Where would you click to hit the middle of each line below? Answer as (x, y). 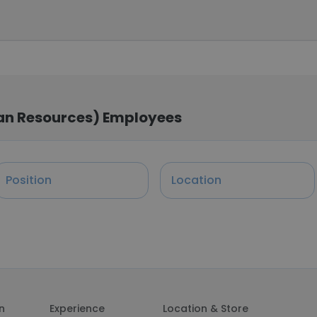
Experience (77, 309)
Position (28, 180)
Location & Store (205, 309)
